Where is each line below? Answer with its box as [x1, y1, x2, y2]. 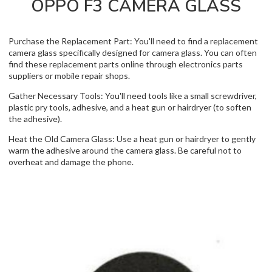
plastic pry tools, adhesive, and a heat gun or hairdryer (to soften [8, 101, 251, 112]
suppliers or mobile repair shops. [8, 70, 130, 81]
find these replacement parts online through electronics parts [8, 58, 243, 69]
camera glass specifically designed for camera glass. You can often [8, 47, 257, 58]
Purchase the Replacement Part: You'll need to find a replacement [8, 35, 258, 46]
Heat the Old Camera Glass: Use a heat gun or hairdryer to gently [8, 133, 256, 144]
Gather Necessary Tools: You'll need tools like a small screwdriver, [8, 90, 257, 101]
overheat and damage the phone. [8, 156, 134, 167]
